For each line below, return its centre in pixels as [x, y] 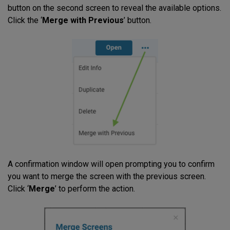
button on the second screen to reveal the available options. [114, 8]
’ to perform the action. [95, 189]
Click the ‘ [25, 21]
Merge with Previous [83, 21]
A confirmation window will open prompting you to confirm [111, 164]
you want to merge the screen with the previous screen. [107, 177]
